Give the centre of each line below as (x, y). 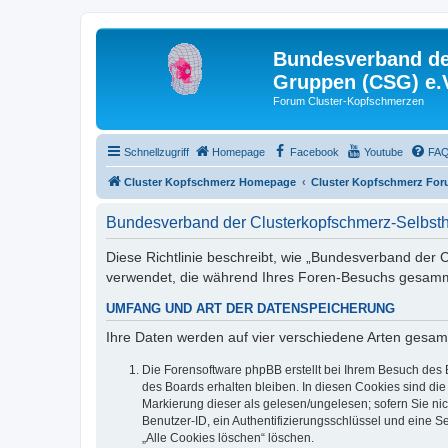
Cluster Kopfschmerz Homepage (210, 181)
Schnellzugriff (156, 151)
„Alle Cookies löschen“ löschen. (228, 437)
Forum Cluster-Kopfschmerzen (348, 101)
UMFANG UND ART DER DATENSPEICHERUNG (250, 308)
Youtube (383, 151)
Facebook (314, 151)
